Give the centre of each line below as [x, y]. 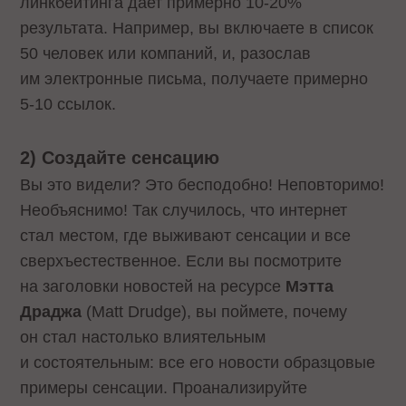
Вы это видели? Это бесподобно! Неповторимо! [203, 184]
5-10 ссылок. [68, 105]
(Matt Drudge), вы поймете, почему [215, 311]
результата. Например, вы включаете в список [197, 29]
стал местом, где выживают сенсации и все [186, 235]
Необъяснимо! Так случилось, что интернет [184, 210]
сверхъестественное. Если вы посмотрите [181, 261]
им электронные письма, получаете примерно [194, 79]
